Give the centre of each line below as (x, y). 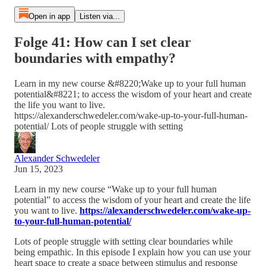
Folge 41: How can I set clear (103, 42)
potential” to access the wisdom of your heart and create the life (132, 199)
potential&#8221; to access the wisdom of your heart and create (133, 94)
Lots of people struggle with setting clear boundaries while (123, 241)
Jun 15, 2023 (39, 169)
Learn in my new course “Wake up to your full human (115, 189)
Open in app (49, 16)
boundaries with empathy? (95, 58)
